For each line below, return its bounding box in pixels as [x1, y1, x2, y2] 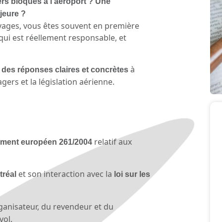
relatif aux [92, 136, 132, 148]
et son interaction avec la [16, 168, 114, 180]
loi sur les [114, 170, 150, 179]
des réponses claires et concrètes [1, 65, 128, 74]
